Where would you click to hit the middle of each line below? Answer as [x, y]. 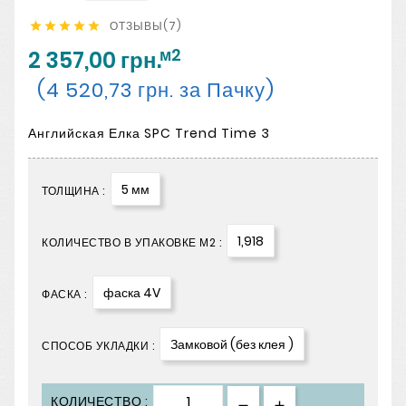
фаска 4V [131, 293]
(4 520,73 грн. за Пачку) [156, 91]
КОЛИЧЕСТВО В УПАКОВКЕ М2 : [131, 243]
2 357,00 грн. [95, 61]
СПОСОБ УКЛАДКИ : [98, 346]
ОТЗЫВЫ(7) [146, 26]
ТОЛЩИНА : [73, 191]
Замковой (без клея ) [232, 345]
